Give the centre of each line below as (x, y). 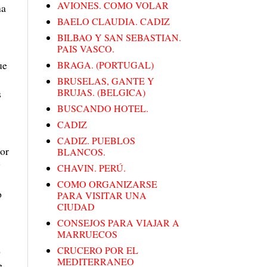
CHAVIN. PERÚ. (91, 168)
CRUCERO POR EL (98, 250)
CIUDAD (76, 207)
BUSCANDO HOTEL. (103, 108)
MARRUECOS (87, 234)
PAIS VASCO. (86, 49)
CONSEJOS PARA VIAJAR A (118, 223)
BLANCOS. (81, 152)
